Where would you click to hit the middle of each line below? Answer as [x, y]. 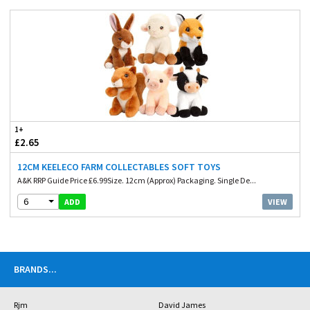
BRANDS [31, 269]
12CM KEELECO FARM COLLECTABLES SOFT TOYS [119, 166]
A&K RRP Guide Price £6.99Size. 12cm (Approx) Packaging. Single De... [137, 180]
